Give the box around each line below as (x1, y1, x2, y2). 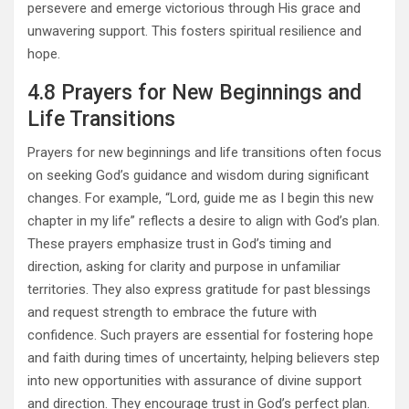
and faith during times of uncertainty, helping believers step (27, 349, 380, 366)
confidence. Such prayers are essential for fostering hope (27, 326, 373, 343)
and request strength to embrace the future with (27, 303, 317, 320)
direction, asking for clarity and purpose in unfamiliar (27, 257, 341, 275)
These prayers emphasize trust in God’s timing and (27, 235, 331, 252)
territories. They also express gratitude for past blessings (27, 280, 371, 298)
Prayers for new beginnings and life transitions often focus (27, 143, 382, 161)
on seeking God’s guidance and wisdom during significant (27, 166, 369, 184)
